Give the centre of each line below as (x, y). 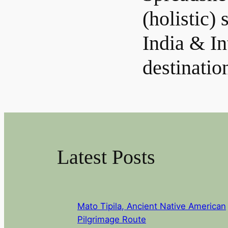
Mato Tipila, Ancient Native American (152, 206)
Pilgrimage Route (112, 219)
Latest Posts (106, 157)
